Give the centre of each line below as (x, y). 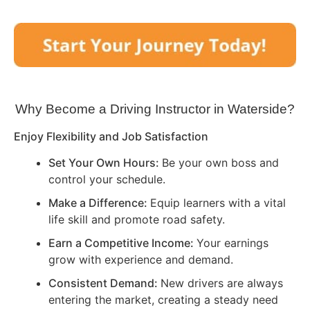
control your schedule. (107, 180)
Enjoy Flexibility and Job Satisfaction (111, 137)
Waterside (257, 109)
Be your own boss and (220, 163)
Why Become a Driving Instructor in (121, 109)
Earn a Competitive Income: (122, 243)
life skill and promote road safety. (137, 220)
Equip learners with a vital (218, 203)
